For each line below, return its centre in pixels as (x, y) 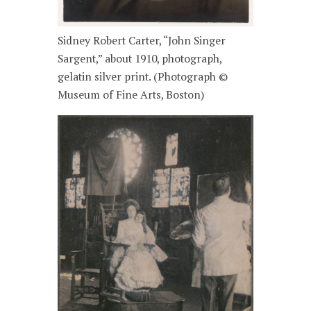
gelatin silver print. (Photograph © (143, 76)
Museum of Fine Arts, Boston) (131, 94)
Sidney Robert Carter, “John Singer (142, 40)
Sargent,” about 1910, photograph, (140, 58)
